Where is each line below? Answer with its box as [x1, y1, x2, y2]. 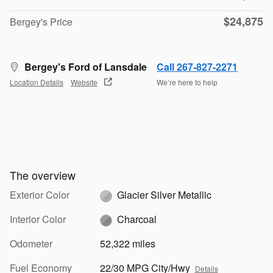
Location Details [10, 76, 63, 87]
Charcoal [116, 212, 157, 226]
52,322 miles [99, 236, 155, 250]
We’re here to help [157, 76, 218, 87]
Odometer [10, 236, 52, 250]
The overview [10, 167, 76, 183]
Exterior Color [10, 188, 69, 202]
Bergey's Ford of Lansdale [24, 60, 147, 74]
